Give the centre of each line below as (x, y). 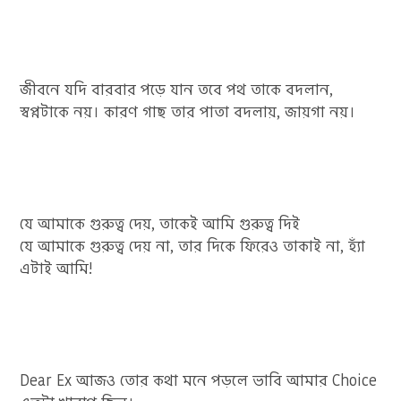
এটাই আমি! (56, 269)
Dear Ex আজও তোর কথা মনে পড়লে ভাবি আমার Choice (199, 381)
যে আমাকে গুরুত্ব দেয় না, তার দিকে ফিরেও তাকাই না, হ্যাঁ (193, 247)
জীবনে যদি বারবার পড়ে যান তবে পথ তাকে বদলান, (177, 90)
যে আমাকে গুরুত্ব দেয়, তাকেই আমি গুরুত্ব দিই (160, 224)
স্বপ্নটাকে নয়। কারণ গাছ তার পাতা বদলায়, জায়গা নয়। (188, 112)
